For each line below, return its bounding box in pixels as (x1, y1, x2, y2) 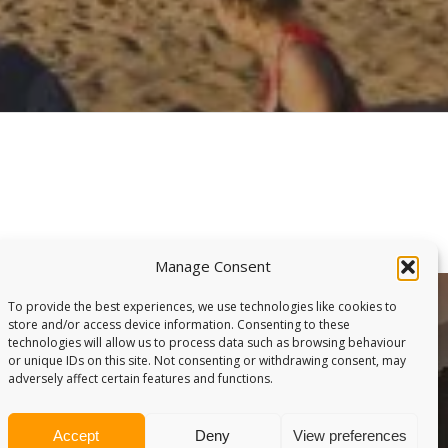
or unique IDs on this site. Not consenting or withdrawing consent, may (8, 352, 406, 369)
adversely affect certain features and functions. (8, 370, 273, 387)
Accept (53, 426, 100, 444)
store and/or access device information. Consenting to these (8, 316, 350, 333)
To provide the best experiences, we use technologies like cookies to (8, 298, 397, 315)
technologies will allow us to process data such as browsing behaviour (8, 334, 406, 351)
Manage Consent (154, 256, 271, 276)
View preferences (292, 426, 407, 444)
